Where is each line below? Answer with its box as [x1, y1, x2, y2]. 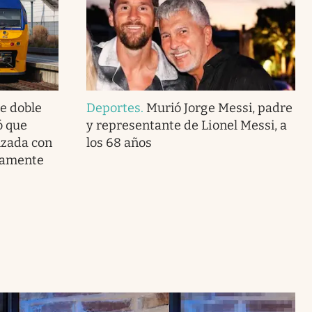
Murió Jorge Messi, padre [146, 100, 292, 116]
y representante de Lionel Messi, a [86, 117, 287, 133]
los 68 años [86, 134, 153, 150]
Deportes [86, 100, 141, 116]
